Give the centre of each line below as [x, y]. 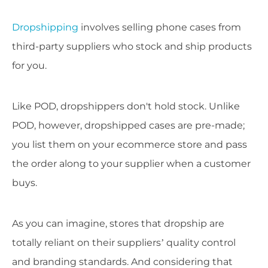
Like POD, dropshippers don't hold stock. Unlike [126, 106]
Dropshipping [45, 28]
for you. [29, 66]
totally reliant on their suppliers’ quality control [124, 243]
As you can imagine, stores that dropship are [118, 224]
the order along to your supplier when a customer [131, 164]
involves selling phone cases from [160, 28]
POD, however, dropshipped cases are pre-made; [128, 126]
